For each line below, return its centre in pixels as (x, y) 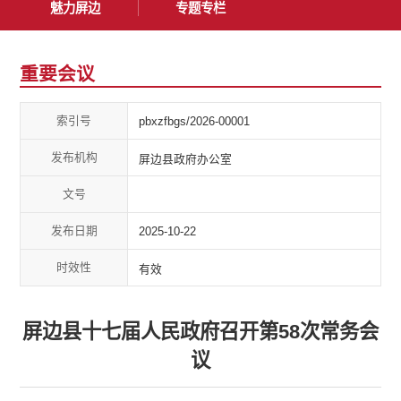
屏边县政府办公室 (186, 158)
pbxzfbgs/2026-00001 (195, 121)
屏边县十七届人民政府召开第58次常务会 (200, 332)
